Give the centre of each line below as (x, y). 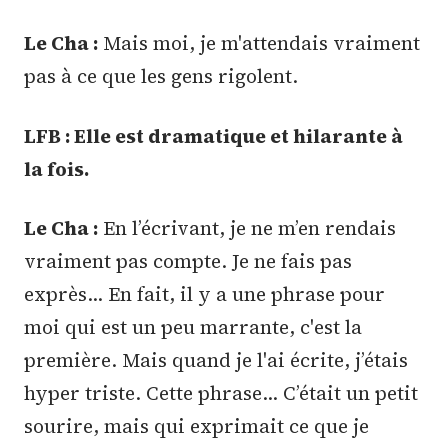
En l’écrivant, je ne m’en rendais (247, 228)
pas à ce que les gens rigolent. (161, 76)
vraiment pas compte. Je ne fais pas (188, 261)
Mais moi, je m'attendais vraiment (259, 43)
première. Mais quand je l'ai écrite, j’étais (216, 360)
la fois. (56, 168)
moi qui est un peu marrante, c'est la (193, 327)
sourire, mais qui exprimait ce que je (196, 426)
